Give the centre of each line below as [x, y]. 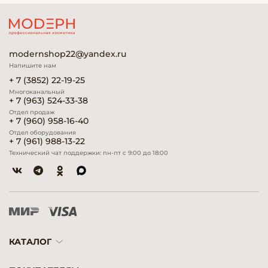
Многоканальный [37, 92]
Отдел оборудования [42, 133]
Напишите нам [33, 66]
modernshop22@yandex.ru [68, 54]
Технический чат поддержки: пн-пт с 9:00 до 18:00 [89, 153]
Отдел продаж [32, 112]
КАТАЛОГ [30, 242]
